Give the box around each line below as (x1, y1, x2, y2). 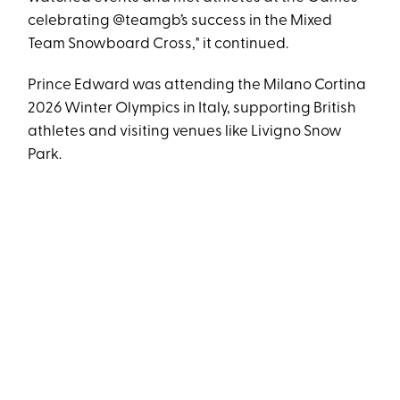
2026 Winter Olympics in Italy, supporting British (28, 100, 357, 116)
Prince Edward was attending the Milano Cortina (28, 77, 367, 93)
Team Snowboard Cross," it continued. (28, 36, 289, 52)
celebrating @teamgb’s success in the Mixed (28, 12, 333, 29)
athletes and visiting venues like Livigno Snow (28, 123, 343, 139)
